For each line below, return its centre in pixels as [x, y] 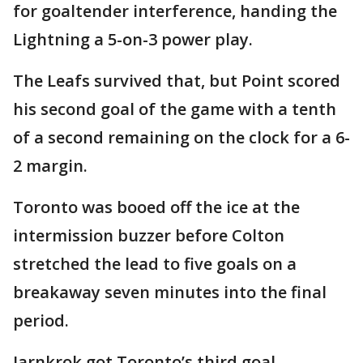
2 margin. [50, 166]
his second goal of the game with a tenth [175, 109]
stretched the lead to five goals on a [155, 264]
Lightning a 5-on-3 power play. [133, 40]
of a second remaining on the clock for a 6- [181, 138]
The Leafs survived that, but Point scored [177, 81]
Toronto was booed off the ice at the [156, 207]
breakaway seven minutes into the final [170, 293]
